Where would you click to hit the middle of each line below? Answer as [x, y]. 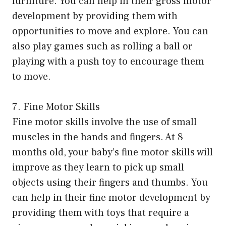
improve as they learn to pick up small [98, 168]
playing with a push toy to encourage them [108, 62]
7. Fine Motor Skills [56, 107]
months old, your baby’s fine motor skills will [112, 153]
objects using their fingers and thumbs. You [110, 183]
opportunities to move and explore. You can [110, 32]
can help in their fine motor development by [111, 198]
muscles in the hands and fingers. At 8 [98, 137]
